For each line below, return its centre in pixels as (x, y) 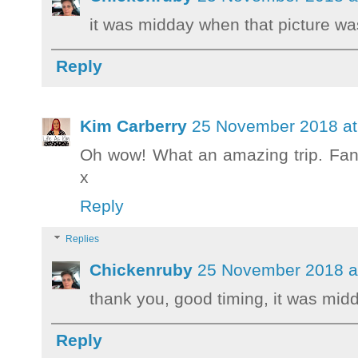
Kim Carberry (133, 126)
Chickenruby (141, 269)
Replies (83, 239)
